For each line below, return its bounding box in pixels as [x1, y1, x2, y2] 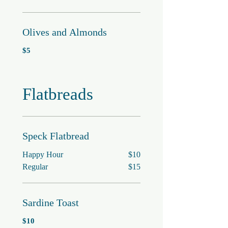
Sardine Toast [22, 197, 79, 208]
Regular [22, 162, 48, 171]
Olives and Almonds [22, 26, 107, 38]
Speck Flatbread [22, 130, 89, 141]
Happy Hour [22, 150, 63, 159]
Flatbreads [22, 85, 93, 103]
